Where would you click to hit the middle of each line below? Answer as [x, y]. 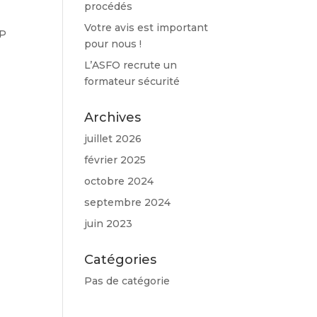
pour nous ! [113, 44]
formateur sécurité [132, 81]
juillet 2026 [113, 139]
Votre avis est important [146, 28]
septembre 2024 [128, 202]
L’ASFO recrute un [131, 65]
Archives [113, 117]
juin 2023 [109, 224]
